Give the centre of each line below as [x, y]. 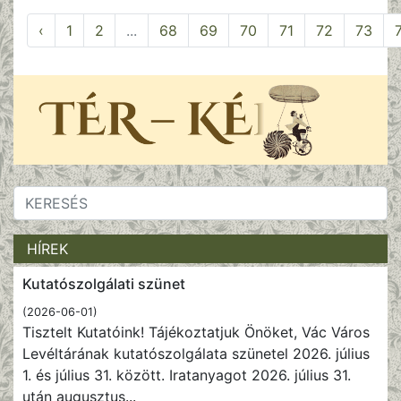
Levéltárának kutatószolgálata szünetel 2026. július [196, 354]
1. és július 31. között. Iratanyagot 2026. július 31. [187, 375]
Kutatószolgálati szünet [104, 284]
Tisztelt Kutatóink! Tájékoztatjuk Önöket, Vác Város [196, 333]
